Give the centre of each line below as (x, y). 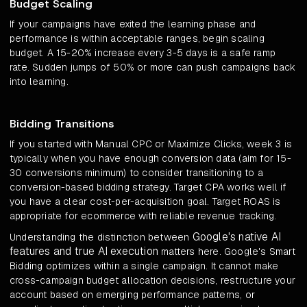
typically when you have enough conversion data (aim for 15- (150, 159)
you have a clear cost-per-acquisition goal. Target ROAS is (145, 202)
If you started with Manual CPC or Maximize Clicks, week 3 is (151, 144)
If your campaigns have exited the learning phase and (133, 24)
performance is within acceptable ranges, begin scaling (137, 39)
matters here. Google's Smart (227, 252)
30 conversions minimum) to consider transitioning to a (136, 173)
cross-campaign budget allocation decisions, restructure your (153, 281)
